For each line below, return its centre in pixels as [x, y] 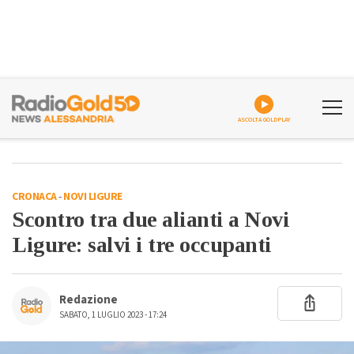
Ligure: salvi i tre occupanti [142, 245]
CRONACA [34, 197]
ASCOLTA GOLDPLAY [264, 120]
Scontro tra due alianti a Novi [151, 219]
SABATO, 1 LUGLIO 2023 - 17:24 [113, 315]
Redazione [88, 300]
